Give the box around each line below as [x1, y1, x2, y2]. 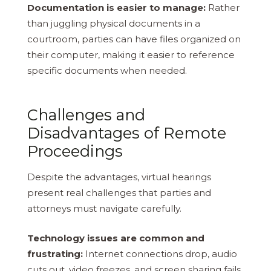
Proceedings [27, 142, 123, 161]
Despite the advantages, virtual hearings [27, 171, 211, 183]
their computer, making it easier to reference [27, 49, 235, 61]
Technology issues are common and [27, 232, 204, 244]
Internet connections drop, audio [83, 247, 237, 260]
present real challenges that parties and [27, 187, 211, 199]
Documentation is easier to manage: [27, 2, 206, 14]
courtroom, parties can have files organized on [27, 33, 241, 45]
